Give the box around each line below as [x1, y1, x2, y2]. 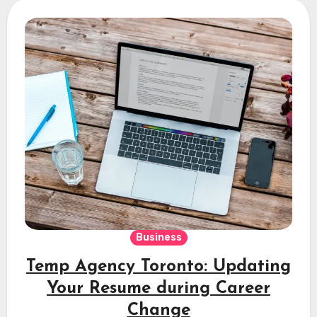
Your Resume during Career [47, 279, 270, 297]
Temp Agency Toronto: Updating [26, 258, 291, 275]
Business [135, 231, 182, 243]
